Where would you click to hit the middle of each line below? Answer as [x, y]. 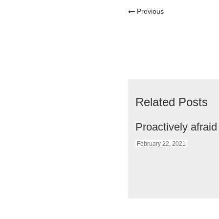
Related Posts [172, 102]
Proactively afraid [176, 127]
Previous [150, 11]
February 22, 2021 [161, 144]
